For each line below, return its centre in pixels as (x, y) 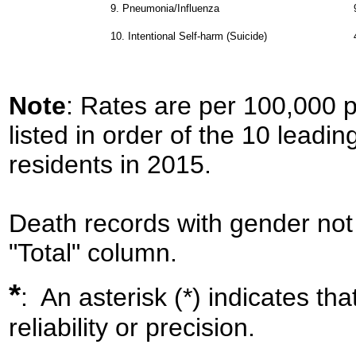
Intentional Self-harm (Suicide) (197, 36)
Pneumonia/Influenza (170, 8)
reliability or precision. (132, 328)
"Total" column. (93, 252)
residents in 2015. (110, 164)
